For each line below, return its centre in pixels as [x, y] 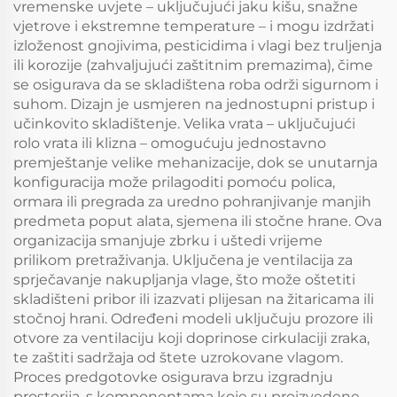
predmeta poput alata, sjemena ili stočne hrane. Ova [198, 222]
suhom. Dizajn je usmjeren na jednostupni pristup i [194, 105]
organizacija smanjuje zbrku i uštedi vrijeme [168, 241]
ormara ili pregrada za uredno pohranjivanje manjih [192, 202]
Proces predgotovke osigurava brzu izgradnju [173, 378]
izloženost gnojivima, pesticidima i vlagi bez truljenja [198, 46]
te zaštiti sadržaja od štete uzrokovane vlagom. [178, 358]
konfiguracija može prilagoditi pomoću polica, [174, 183]
